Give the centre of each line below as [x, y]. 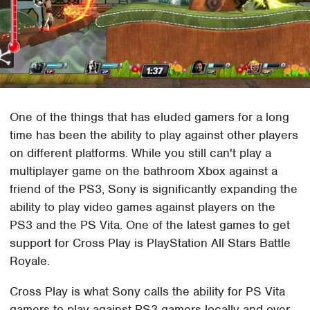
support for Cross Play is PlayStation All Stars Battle [151, 243]
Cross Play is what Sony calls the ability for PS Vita [148, 291]
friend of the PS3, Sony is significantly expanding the [154, 189]
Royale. [30, 261]
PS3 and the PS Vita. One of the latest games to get [150, 225]
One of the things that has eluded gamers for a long [150, 117]
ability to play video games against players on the [143, 207]
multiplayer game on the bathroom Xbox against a [144, 171]
